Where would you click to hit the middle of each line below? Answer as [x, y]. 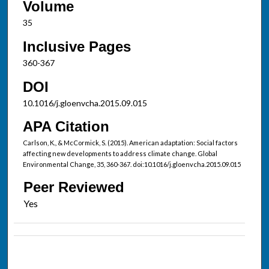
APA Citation [66, 127]
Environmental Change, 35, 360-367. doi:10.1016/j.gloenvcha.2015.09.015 [131, 165]
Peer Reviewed [74, 187]
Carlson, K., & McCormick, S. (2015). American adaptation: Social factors [130, 143]
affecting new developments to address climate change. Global [120, 154]
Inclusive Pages [77, 46]
